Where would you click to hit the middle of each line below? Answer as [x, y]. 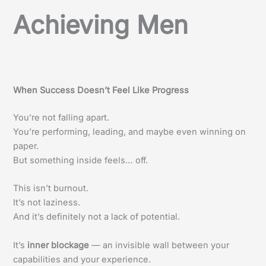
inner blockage [58, 245]
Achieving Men [101, 25]
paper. [26, 146]
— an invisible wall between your [159, 245]
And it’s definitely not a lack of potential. [97, 217]
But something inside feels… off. [81, 161]
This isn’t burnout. [51, 189]
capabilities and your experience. [82, 259]
